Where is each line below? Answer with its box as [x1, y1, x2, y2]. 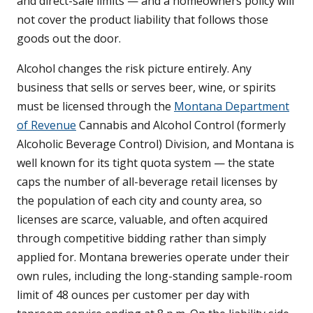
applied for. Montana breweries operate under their [17, 249, 289, 265]
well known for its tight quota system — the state [17, 155, 275, 171]
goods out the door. [17, 31, 121, 47]
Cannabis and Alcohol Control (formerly [76, 117, 286, 133]
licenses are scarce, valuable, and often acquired [17, 212, 268, 228]
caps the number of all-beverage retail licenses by [17, 174, 277, 190]
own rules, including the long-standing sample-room [17, 268, 292, 284]
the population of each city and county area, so [17, 193, 262, 209]
